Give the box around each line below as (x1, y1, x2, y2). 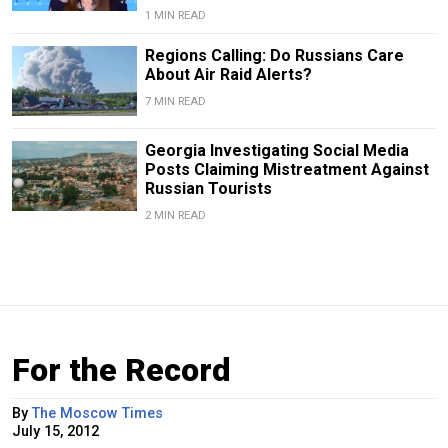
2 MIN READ (144, 209, 206, 223)
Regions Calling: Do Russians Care (144, 46, 404, 66)
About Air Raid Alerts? (144, 65, 312, 85)
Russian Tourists (144, 179, 272, 199)
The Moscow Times (32, 405, 163, 423)
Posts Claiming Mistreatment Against (144, 160, 429, 180)
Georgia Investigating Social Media (144, 141, 409, 161)
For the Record (12, 351, 231, 390)
